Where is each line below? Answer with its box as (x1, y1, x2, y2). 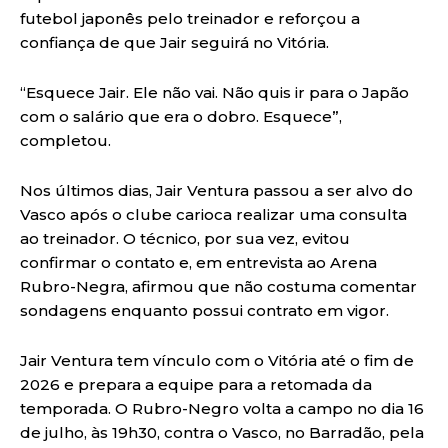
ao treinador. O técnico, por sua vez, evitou (20, 228, 350, 248)
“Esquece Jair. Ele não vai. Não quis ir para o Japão (20, 82, 409, 102)
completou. (20, 130, 111, 150)
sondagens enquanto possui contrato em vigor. (20, 300, 389, 320)
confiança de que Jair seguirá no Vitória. (20, 32, 329, 52)
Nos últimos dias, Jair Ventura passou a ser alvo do (20, 180, 413, 200)
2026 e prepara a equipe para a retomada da (20, 374, 372, 394)
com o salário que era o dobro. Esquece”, (20, 106, 342, 126)
